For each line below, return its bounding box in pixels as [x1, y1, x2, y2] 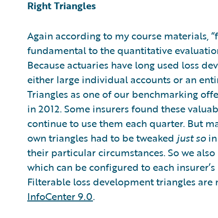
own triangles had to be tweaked [27, 130, 177, 145]
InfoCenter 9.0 [27, 189, 93, 203]
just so [177, 130, 206, 145]
